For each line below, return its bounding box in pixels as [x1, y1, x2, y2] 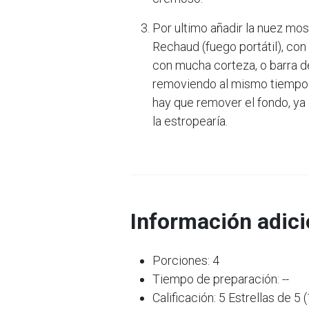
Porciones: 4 [152, 253, 219, 268]
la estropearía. [152, 114, 228, 128]
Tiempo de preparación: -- [152, 272, 289, 286]
